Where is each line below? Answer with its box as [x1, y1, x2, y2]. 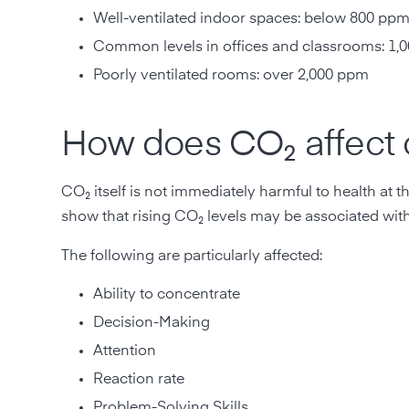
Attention [93, 343, 157, 359]
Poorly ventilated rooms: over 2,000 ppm [93, 68, 373, 83]
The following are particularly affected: [61, 248, 323, 264]
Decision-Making [93, 315, 211, 330]
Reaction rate [93, 372, 185, 387]
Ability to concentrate [93, 287, 241, 302]
